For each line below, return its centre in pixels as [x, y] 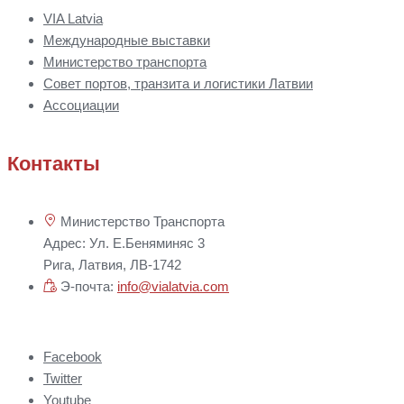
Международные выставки [127, 41]
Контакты [54, 163]
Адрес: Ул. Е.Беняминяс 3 [124, 243]
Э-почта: [87, 286]
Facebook [73, 356]
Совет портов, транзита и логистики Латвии [178, 84]
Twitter [63, 378]
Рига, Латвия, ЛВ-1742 [112, 264]
